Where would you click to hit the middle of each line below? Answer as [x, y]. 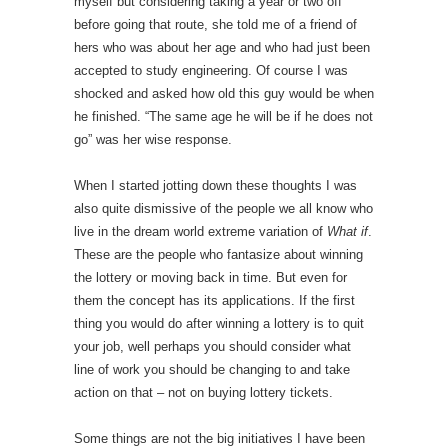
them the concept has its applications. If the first [214, 300]
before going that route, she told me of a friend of [215, 24]
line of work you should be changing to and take [212, 369]
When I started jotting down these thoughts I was [215, 185]
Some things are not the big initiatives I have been [219, 438]
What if [347, 231]
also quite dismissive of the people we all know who [223, 208]
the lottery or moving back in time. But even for [210, 277]
